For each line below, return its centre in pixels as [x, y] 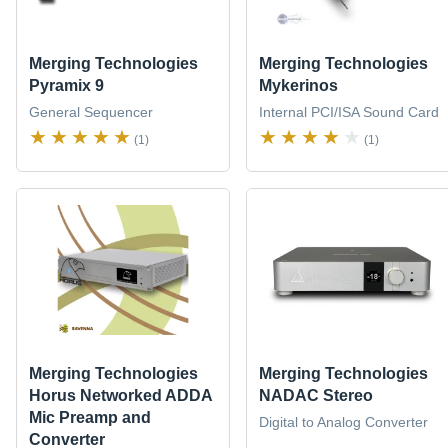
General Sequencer [91, 111]
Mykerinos [298, 85]
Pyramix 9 [66, 85]
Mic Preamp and [90, 418]
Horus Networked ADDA [120, 396]
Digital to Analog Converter [343, 422]
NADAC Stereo [315, 396]
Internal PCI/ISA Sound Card [348, 111]
